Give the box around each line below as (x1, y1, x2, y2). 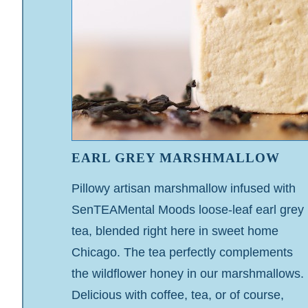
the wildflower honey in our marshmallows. (71, 266, 304, 280)
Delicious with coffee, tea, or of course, (71, 287, 284, 302)
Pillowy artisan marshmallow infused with (71, 181, 296, 195)
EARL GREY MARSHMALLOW (71, 151, 280, 166)
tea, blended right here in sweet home (71, 223, 278, 238)
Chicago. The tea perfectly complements (71, 245, 293, 259)
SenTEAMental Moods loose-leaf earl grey (71, 202, 304, 217)
